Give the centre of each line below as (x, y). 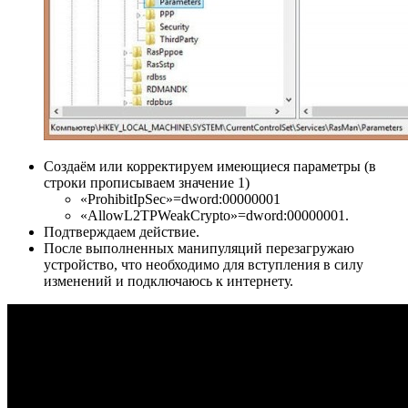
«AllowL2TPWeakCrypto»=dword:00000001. (214, 215)
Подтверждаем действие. (122, 231)
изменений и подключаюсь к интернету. (168, 280)
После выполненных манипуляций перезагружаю (199, 248)
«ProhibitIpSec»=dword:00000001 (180, 199)
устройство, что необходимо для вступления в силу (204, 264)
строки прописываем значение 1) (147, 182)
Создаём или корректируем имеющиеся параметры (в (210, 166)
